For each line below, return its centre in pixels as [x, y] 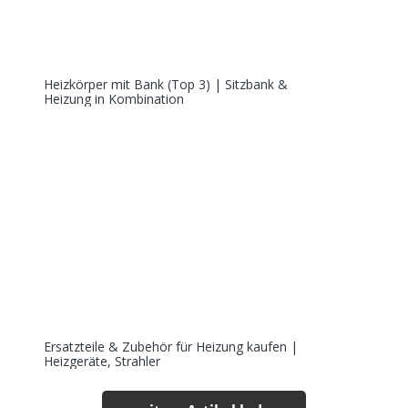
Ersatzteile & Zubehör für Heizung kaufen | [171, 347]
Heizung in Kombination [114, 99]
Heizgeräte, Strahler [102, 361]
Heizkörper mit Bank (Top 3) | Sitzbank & [166, 84]
